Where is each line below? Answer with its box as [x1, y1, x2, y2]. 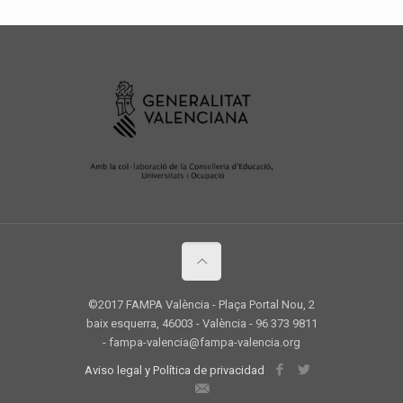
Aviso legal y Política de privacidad [85, 363, 264, 378]
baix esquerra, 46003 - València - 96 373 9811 [85, 317, 318, 331]
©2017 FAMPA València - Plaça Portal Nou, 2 [88, 298, 315, 312]
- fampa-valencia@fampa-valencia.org [103, 336, 300, 350]
